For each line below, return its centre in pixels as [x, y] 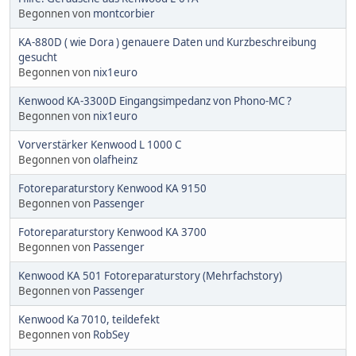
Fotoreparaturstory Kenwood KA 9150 [112, 188]
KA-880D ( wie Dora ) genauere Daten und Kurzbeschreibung [167, 42]
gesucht [38, 57]
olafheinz [115, 159]
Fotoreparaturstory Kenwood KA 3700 [112, 232]
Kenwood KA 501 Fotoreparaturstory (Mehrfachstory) [150, 275]
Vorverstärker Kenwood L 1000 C [100, 144]
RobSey [111, 334]
